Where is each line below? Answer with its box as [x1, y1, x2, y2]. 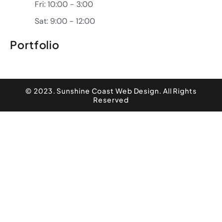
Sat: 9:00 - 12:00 [35, 15, 95, 28]
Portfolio [10, 37, 60, 52]
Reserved [93, 95, 129, 104]
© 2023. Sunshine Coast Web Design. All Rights [25, 86, 197, 95]
